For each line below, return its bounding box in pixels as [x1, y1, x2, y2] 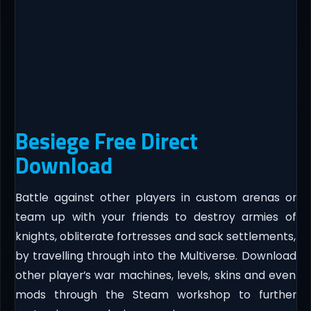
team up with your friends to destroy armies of [15, 210, 296, 225]
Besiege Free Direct [15, 124, 198, 158]
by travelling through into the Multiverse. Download [15, 249, 296, 264]
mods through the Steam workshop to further [15, 287, 296, 303]
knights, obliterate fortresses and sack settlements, [15, 229, 296, 244]
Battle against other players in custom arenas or [15, 190, 296, 205]
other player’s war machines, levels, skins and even [15, 268, 296, 283]
